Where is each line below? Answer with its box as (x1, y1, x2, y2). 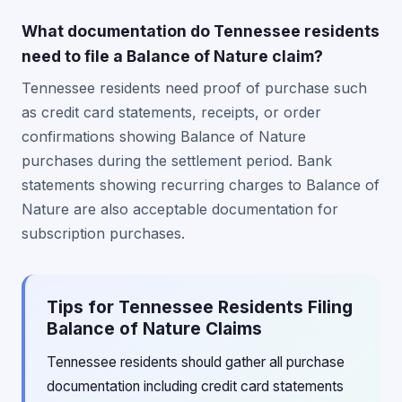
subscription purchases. (22, 224, 185, 242)
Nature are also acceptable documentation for (22, 200, 338, 218)
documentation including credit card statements (47, 378, 344, 395)
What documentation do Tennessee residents (22, 22, 380, 40)
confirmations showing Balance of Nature (22, 127, 306, 145)
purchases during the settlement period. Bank (22, 152, 332, 170)
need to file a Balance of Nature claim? (22, 47, 323, 66)
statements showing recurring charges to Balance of (22, 176, 380, 194)
